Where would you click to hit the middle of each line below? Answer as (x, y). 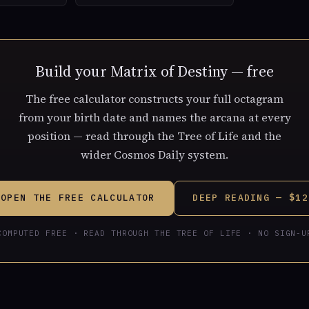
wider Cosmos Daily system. (154, 154)
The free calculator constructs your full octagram (154, 98)
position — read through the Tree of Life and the (154, 136)
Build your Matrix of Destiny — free (154, 71)
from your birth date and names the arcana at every (154, 117)
